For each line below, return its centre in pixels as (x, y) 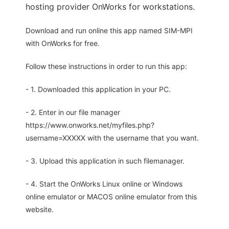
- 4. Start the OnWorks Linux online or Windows (104, 184)
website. (40, 210)
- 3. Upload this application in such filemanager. (105, 161)
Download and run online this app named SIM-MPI (109, 31)
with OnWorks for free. (63, 43)
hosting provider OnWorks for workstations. (110, 7)
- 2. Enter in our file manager (73, 112)
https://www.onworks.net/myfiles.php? (90, 125)
